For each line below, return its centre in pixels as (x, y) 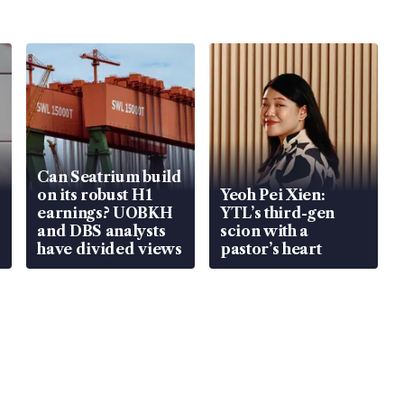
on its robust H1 (95, 195)
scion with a (264, 231)
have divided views (110, 249)
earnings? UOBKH (105, 213)
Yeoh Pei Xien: (272, 195)
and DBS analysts (101, 231)
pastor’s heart (271, 249)
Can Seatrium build (110, 177)
